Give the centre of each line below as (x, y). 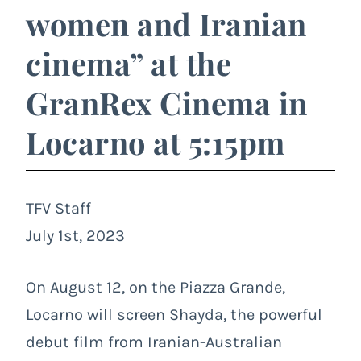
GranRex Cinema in (167, 102)
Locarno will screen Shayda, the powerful (174, 314)
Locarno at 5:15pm (156, 142)
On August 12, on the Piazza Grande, (156, 287)
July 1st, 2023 (75, 235)
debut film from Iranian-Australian (154, 342)
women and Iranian (166, 23)
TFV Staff (58, 208)
